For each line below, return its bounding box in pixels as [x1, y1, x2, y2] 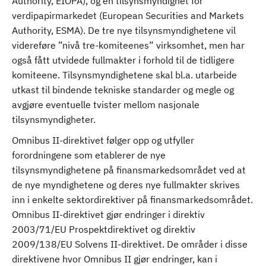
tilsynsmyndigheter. [12, 113, 96, 125]
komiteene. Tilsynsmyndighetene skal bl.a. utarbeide [12, 69, 237, 81]
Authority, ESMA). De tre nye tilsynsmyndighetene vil [12, 24, 236, 36]
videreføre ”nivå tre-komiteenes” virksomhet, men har [12, 39, 245, 51]
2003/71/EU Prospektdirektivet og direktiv [12, 223, 195, 235]
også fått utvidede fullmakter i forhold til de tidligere [12, 54, 235, 66]
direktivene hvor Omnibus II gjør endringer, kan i [12, 253, 217, 265]
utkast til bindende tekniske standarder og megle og [12, 84, 234, 96]
